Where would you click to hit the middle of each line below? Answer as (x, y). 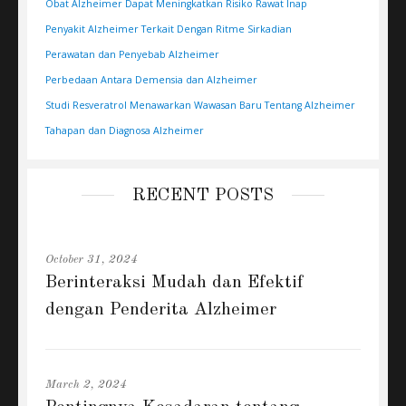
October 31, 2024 (92, 259)
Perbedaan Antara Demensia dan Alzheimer (151, 79)
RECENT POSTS (203, 195)
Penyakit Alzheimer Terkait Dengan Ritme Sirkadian (169, 29)
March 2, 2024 (86, 384)
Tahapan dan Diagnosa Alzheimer (125, 130)
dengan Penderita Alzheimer (161, 309)
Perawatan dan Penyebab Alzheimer (132, 54)
